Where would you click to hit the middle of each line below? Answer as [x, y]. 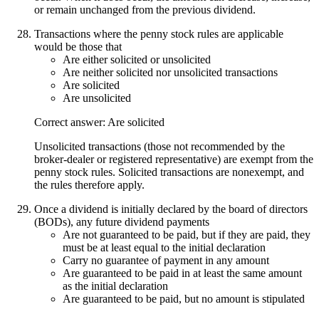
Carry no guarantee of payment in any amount [166, 260]
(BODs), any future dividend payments [122, 221]
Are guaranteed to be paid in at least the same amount [182, 273]
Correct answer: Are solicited [99, 122]
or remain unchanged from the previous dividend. [145, 9]
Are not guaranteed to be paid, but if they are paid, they [187, 234]
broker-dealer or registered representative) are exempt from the [174, 159]
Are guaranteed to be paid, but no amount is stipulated [184, 298]
